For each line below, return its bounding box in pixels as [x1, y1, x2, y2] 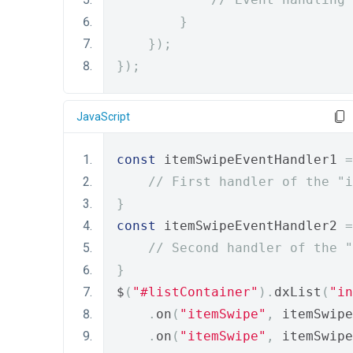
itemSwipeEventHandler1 [156, 152, 345, 167]
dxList [274, 284, 321, 299]
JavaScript [76, 110, 130, 123]
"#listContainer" [132, 284, 258, 299]
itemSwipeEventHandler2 [156, 218, 345, 233]
